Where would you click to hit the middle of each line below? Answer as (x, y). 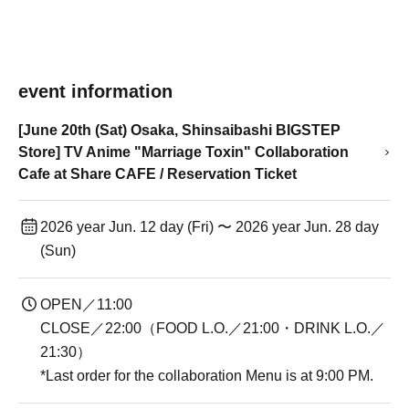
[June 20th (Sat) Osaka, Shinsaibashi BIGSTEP (179, 130)
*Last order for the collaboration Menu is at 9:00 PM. (207, 376)
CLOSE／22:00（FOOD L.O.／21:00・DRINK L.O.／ (213, 328)
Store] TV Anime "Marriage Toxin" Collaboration (184, 152)
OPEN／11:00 (86, 304)
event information (95, 91)
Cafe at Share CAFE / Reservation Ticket (157, 174)
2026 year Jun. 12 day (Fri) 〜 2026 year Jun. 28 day (210, 227)
